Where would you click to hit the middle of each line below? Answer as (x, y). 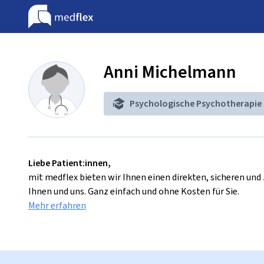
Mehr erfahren (57, 205)
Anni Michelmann (170, 72)
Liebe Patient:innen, (70, 163)
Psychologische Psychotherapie (196, 103)
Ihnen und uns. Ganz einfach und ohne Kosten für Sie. (134, 191)
